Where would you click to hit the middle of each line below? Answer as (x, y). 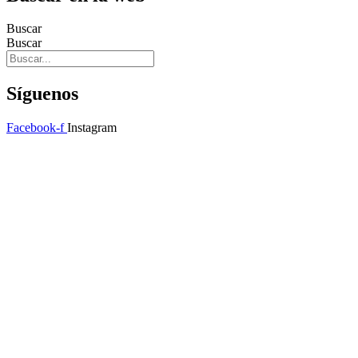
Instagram (92, 128)
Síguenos (42, 94)
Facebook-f (35, 128)
